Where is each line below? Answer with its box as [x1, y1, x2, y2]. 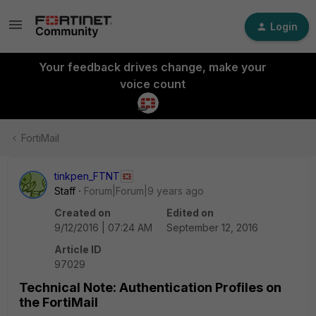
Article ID [54, 243, 102, 255]
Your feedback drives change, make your [38, 60, 267, 74]
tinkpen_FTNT [54, 170, 120, 182]
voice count [119, 77, 186, 91]
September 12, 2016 [166, 221, 258, 233]
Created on [54, 207, 111, 219]
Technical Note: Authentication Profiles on [19, 280, 281, 295]
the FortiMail [19, 295, 98, 310]
